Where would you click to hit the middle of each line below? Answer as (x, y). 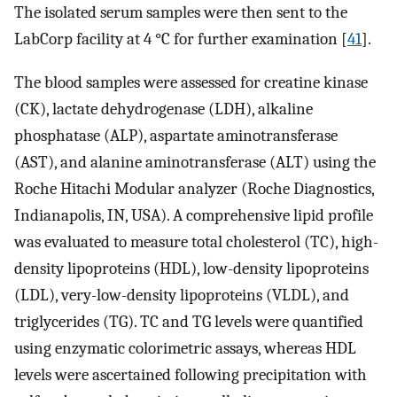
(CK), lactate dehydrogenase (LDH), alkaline (163, 109)
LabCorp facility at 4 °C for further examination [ (181, 39)
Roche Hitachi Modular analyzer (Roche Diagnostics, (194, 188)
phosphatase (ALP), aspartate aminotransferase (176, 135)
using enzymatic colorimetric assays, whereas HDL (185, 348)
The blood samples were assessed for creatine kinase (191, 82)
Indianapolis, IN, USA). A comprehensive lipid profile (194, 215)
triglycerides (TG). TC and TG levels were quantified (189, 321)
